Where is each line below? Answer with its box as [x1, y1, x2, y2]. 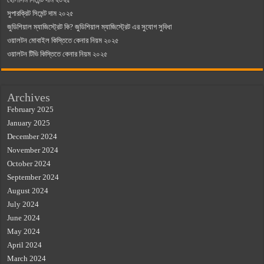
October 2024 [7, 159, 51, 168]
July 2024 [7, 199, 39, 209]
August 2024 [7, 186, 49, 195]
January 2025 [7, 118, 51, 127]
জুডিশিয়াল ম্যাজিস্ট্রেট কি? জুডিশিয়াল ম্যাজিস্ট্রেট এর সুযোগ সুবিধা [7, 22, 173, 31]
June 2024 [7, 213, 41, 222]
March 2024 [7, 253, 47, 263]
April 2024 [7, 240, 42, 249]
